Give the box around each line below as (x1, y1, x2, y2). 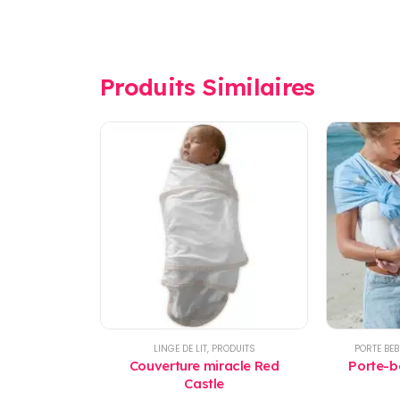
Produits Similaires (100, 71, 315, 102)
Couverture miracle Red (129, 356, 279, 374)
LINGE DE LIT (153, 341, 207, 355)
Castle (184, 374, 225, 392)
